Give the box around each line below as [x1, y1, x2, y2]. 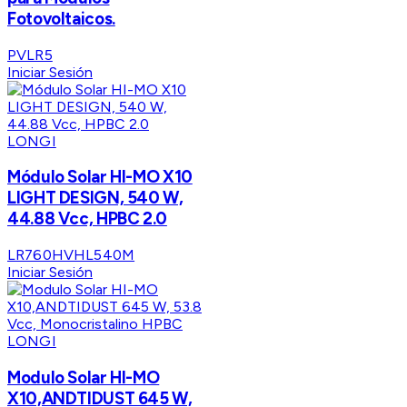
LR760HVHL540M [7, 246, 135, 264]
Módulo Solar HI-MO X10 [7, 166, 193, 188]
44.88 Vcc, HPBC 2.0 [7, 208, 167, 230]
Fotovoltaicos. [7, 7, 115, 29]
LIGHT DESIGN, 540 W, [7, 187, 184, 209]
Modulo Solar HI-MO [7, 366, 160, 388]
